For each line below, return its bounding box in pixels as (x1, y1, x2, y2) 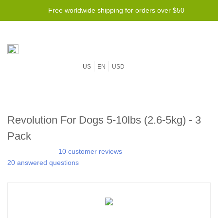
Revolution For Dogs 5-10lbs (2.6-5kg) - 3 (7, 114, 201, 126)
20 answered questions (7, 159, 79, 166)
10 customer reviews (58, 147, 122, 155)
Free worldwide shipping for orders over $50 (48, 6, 184, 14)
